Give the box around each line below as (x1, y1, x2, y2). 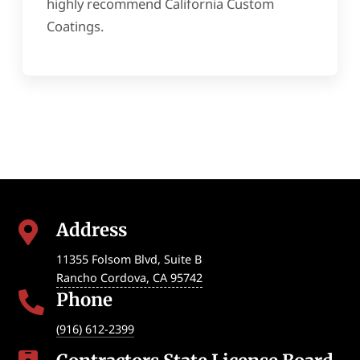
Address (55, 219, 127, 242)
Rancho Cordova (55, 270, 146, 286)
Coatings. (47, 17, 104, 36)
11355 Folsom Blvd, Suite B (55, 252, 202, 268)
